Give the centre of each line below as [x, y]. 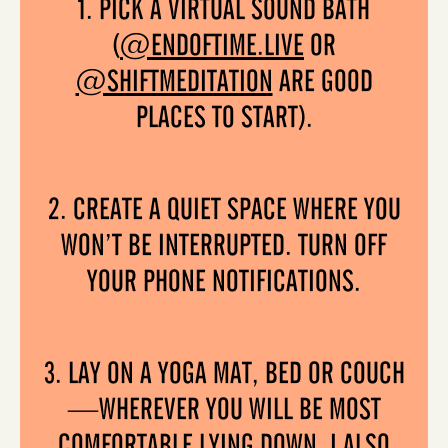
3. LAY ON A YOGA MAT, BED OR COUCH [224, 375]
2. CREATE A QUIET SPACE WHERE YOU [224, 211]
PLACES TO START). [224, 119]
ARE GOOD [322, 83]
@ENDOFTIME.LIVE [212, 47]
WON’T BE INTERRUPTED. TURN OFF [224, 247]
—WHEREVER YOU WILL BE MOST [224, 411]
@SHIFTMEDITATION [174, 83]
